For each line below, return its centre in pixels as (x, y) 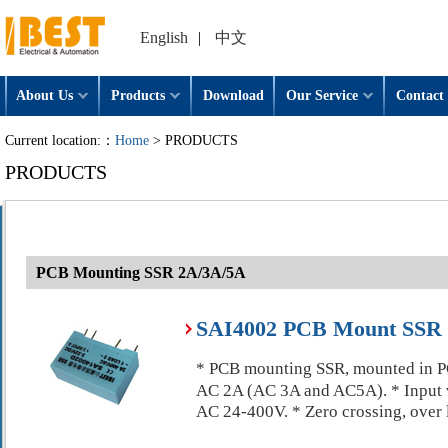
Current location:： (60, 140)
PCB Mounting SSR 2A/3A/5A (141, 272)
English (164, 37)
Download (233, 95)
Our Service (322, 95)
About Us (44, 95)
